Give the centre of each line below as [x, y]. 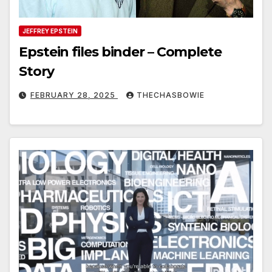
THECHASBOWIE [171, 95]
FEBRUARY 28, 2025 [74, 95]
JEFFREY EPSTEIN [50, 31]
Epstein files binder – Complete [120, 52]
